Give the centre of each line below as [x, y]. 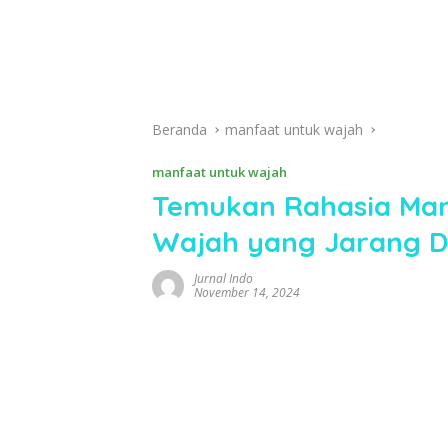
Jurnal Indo [223, 278]
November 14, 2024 [247, 292]
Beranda [179, 129]
